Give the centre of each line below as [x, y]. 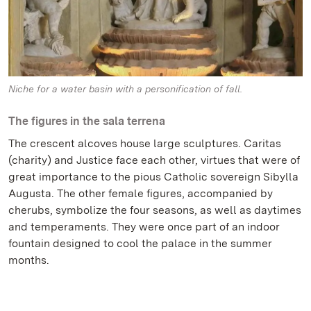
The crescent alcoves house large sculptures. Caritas [145, 144]
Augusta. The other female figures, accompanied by [141, 194]
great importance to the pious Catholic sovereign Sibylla [153, 177]
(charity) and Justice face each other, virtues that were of [154, 160]
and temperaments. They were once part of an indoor [144, 227]
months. [29, 260]
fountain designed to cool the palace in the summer [140, 244]
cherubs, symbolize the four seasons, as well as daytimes [155, 210]
